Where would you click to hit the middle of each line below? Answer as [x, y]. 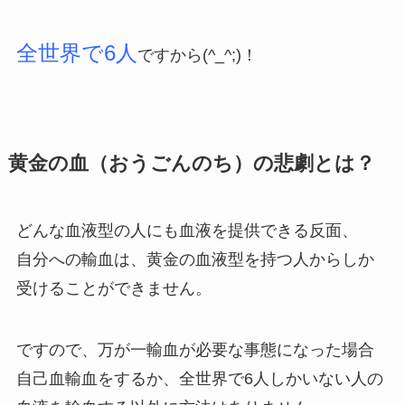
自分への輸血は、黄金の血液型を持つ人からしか [195, 260]
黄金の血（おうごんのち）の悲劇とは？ [191, 164]
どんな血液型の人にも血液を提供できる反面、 [187, 231]
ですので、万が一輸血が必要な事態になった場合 [195, 349]
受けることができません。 [113, 289]
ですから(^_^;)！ [197, 56]
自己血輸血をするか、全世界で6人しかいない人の [199, 378]
